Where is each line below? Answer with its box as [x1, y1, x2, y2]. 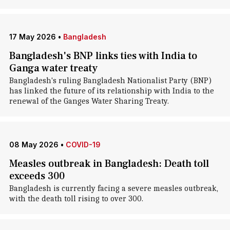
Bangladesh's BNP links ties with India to [9, 49, 197, 63]
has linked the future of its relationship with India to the [9, 86, 214, 95]
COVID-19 [65, 140, 101, 149]
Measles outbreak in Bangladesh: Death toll [9, 157, 209, 170]
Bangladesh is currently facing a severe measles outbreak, [9, 184, 218, 193]
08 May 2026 [9, 140, 59, 149]
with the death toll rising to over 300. [9, 194, 143, 203]
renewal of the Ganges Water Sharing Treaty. [9, 97, 169, 106]
